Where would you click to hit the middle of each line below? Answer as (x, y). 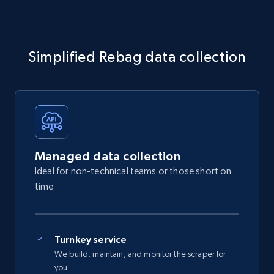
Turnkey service (91, 239)
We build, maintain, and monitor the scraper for (140, 254)
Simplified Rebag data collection (137, 57)
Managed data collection (108, 156)
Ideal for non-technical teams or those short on (133, 171)
